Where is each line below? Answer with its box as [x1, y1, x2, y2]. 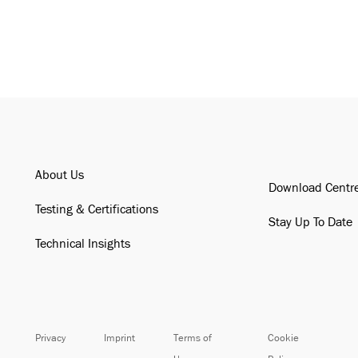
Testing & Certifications [34, 203, 158, 216]
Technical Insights [34, 237, 130, 250]
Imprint [103, 332, 135, 343]
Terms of [173, 332, 212, 343]
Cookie [267, 332, 299, 343]
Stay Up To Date [268, 216, 353, 229]
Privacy [34, 332, 66, 343]
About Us [34, 169, 84, 181]
